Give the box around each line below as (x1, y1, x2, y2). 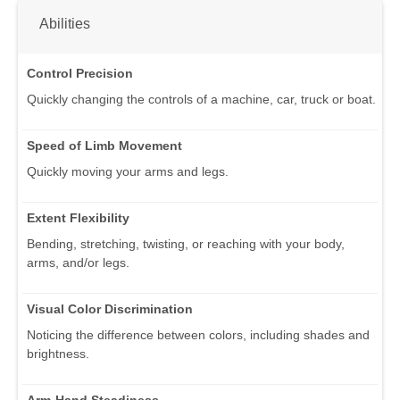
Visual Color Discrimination (27, 301, 193, 316)
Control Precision (27, 65, 133, 80)
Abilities (39, 14, 90, 31)
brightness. (27, 346, 89, 361)
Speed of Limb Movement (27, 137, 182, 153)
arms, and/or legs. (27, 254, 129, 270)
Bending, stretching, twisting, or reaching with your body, (27, 236, 345, 251)
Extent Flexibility (27, 210, 129, 225)
